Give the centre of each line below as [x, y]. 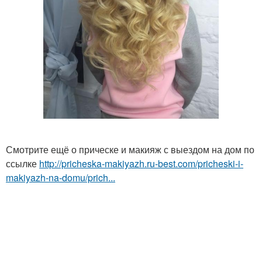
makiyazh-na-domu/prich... [61, 177]
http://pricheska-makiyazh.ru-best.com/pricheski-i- [141, 163]
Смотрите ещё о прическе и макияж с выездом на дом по [130, 149]
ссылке [23, 163]
